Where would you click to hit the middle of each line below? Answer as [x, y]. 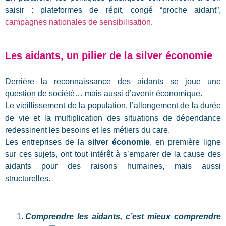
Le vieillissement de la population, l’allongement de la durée [113, 105]
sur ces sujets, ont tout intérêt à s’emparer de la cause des [113, 154]
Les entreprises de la [46, 142]
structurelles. [28, 178]
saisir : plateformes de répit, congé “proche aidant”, [113, 10]
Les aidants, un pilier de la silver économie [109, 56]
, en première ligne [185, 142]
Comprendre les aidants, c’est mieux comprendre [123, 217]
